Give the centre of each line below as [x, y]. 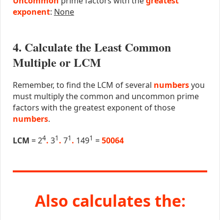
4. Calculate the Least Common [92, 47]
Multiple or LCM [57, 62]
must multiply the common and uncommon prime [106, 96]
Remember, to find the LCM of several [83, 85]
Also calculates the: [110, 200]
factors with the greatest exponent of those [94, 108]
